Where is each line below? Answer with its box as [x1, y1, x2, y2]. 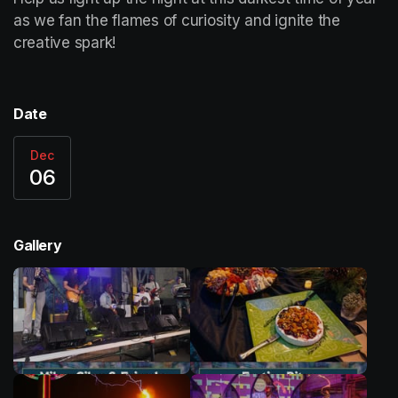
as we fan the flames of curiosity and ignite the [13, 11, 340, 29]
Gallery [13, 235, 62, 254]
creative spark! [13, 33, 120, 52]
